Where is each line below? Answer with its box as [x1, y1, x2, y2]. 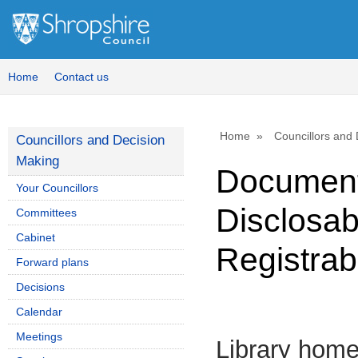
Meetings [16, 330, 62, 343]
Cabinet [16, 231, 55, 244]
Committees [16, 206, 77, 219]
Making [16, 153, 59, 169]
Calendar [16, 305, 62, 318]
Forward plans [16, 256, 89, 268]
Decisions [16, 280, 65, 293]
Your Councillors [16, 181, 98, 194]
